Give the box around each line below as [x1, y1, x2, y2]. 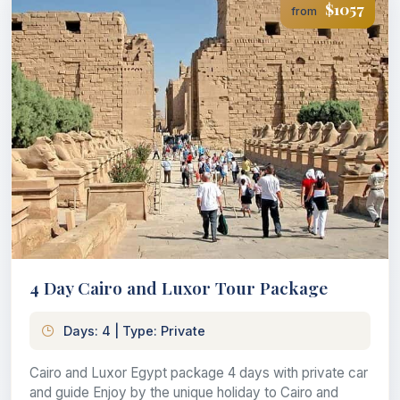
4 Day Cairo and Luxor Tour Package [29, 276, 328, 300]
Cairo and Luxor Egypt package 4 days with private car [29, 364, 368, 382]
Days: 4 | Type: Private [63, 323, 205, 339]
